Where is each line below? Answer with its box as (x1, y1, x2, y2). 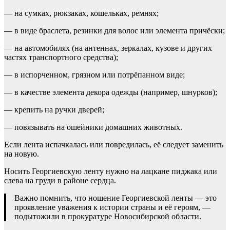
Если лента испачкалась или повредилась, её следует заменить (4, 140, 223, 149)
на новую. (4, 149, 39, 158)
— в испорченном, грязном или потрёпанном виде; (4, 70, 185, 79)
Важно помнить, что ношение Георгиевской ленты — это (14, 194, 217, 202)
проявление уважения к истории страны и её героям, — (14, 203, 210, 212)
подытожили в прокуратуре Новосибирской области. (14, 212, 201, 221)
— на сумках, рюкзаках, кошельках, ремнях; (4, 9, 159, 17)
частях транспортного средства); (4, 53, 118, 62)
